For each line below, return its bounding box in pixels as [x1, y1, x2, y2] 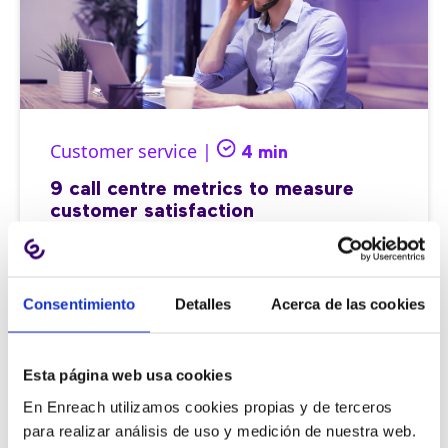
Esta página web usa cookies [23, 366, 232, 384]
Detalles [174, 295, 232, 313]
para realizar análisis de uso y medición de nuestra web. [23, 422, 416, 439]
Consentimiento [23, 295, 136, 313]
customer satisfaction [50, 201, 254, 222]
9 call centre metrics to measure [50, 179, 354, 200]
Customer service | [50, 139, 217, 164]
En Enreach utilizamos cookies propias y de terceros [23, 398, 393, 415]
